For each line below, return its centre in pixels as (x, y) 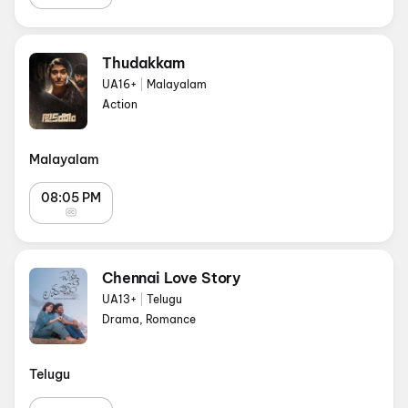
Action (120, 104)
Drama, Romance (149, 319)
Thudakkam (143, 63)
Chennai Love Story (172, 278)
